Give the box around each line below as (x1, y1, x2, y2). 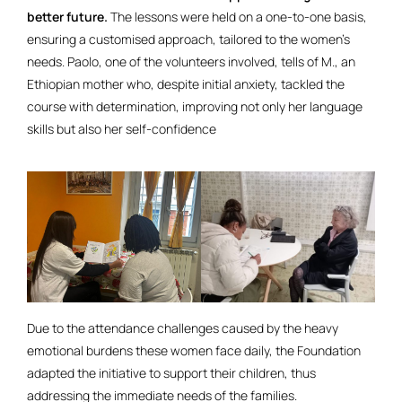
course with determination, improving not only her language (27, 98, 363, 116)
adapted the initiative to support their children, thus (27, 363, 316, 381)
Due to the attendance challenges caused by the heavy (27, 319, 338, 336)
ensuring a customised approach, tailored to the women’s (27, 31, 350, 48)
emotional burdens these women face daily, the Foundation (27, 341, 361, 359)
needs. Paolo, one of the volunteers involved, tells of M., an (27, 53, 355, 71)
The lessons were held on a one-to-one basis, (110, 8, 367, 26)
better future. (27, 8, 110, 26)
